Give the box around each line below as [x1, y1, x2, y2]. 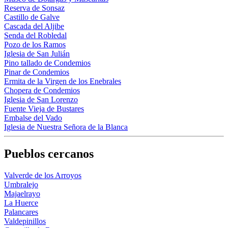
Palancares [4, 207, 38, 216]
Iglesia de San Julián [4, 49, 70, 59]
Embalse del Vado [4, 113, 62, 123]
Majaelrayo [4, 189, 40, 198]
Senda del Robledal [4, 31, 67, 40]
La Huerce [4, 198, 38, 207]
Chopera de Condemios [4, 86, 80, 95]
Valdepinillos [4, 216, 46, 225]
